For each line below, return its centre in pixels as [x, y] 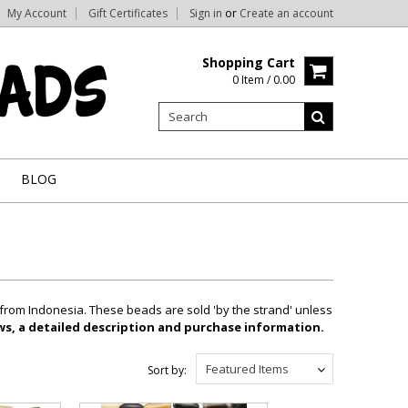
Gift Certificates [128, 13]
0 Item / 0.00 [264, 80]
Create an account [286, 13]
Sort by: [167, 370]
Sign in [206, 13]
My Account [37, 13]
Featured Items [247, 369]
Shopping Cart [249, 62]
